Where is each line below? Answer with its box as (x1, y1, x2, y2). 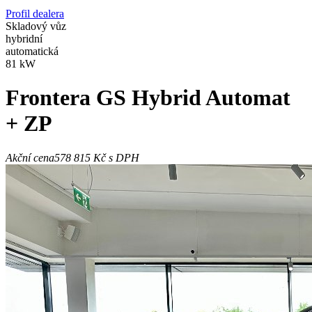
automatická (6, 45, 58, 57)
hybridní (6, 32, 42, 45)
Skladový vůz (6, 19, 66, 32)
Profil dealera (6, 7, 64, 19)
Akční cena (6, 151, 54, 164)
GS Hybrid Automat (96, 85, 290, 111)
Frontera (6, 85, 96, 111)
